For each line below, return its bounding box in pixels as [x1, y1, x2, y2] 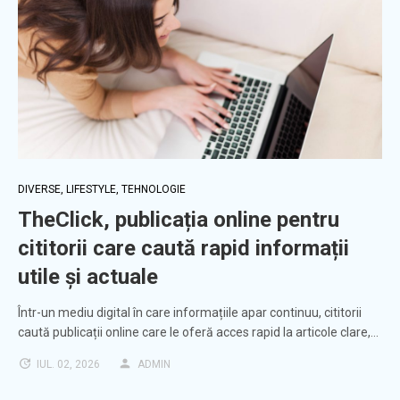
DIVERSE [18, 183, 61, 196]
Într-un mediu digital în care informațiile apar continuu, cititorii [18, 305, 362, 321]
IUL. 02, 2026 [37, 358, 100, 371]
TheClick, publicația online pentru [18, 207, 339, 233]
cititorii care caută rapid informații [18, 236, 349, 262]
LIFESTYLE [66, 183, 116, 196]
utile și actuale [18, 264, 158, 290]
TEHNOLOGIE [121, 183, 186, 196]
